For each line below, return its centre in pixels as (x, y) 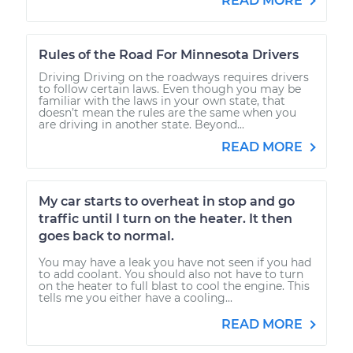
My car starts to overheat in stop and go (167, 201)
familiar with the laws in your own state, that (162, 100)
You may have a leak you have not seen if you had (175, 262)
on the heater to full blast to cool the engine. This (174, 286)
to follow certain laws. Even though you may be (170, 89)
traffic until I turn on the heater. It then (165, 218)
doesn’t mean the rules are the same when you (167, 112)
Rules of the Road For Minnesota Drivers (169, 54)
